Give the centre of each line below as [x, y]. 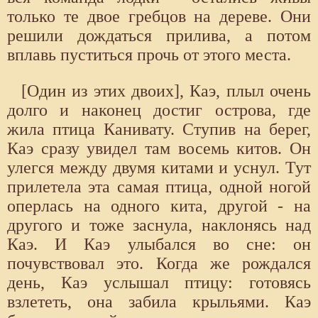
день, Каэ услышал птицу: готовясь [159, 282]
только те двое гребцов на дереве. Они [159, 16]
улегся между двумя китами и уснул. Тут [159, 167]
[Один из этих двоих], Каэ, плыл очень [166, 91]
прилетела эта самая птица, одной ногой [159, 186]
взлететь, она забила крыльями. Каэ [159, 301]
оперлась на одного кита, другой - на [159, 205]
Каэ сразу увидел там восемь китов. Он [159, 148]
